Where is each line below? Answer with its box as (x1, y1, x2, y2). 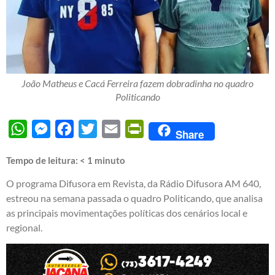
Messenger (50, 122, 97, 134)
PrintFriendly (144, 122, 200, 134)
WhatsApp (27, 122, 73, 134)
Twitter (97, 122, 128, 134)
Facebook (74, 122, 115, 134)
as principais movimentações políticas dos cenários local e (6, 206, 247, 219)
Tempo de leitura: (6, 154, 80, 166)
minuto (95, 154, 125, 166)
